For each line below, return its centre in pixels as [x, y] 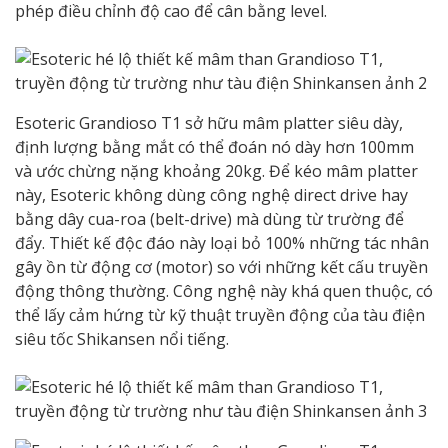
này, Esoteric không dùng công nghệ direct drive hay [211, 194]
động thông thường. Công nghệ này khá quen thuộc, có [224, 290]
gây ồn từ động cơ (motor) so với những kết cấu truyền [221, 266]
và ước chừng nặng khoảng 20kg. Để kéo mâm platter [216, 170]
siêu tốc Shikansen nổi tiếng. [122, 338]
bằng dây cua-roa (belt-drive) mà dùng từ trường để [209, 218]
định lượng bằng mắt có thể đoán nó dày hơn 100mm [214, 146]
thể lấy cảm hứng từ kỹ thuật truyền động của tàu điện [220, 314]
